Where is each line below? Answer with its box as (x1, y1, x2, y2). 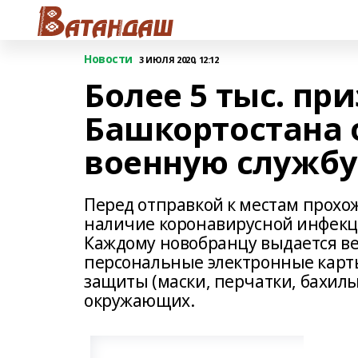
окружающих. (84, 289, 195, 312)
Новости (84, 51, 133, 66)
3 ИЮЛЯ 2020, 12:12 (139, 53, 219, 66)
